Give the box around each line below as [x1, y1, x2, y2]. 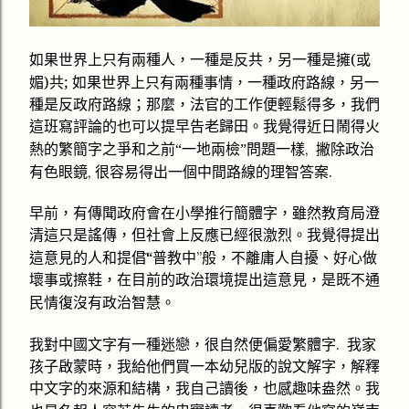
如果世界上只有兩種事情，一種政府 [72, 75, 306, 91]
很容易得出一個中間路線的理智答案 [95, 164, 329, 181]
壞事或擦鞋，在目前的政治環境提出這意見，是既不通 [29, 272, 380, 288]
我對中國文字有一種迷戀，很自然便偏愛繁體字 [29, 337, 336, 353]
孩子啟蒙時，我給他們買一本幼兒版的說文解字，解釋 [29, 359, 380, 375]
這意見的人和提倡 [29, 250, 146, 267]
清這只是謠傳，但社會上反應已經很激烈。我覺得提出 [29, 227, 380, 244]
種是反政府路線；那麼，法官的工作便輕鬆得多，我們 [29, 97, 380, 113]
